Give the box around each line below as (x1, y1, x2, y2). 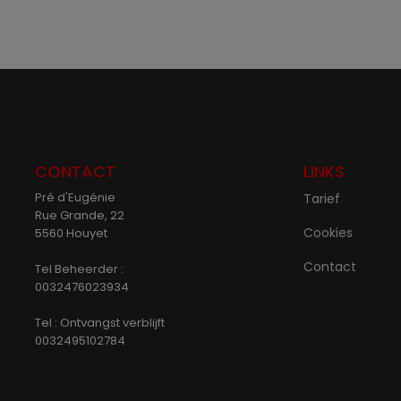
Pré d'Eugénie (35, 189, 115, 206)
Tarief (303, 190, 340, 208)
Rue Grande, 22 (35, 207, 124, 224)
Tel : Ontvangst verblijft (35, 314, 165, 331)
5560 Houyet (35, 225, 107, 242)
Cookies (303, 224, 353, 242)
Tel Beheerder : (35, 260, 124, 277)
